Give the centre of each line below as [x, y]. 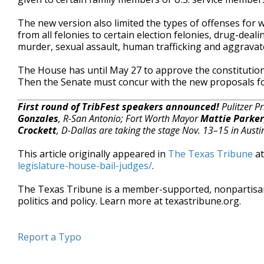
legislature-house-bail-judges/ [85, 166]
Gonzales [38, 118]
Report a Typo [49, 237]
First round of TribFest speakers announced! [118, 107]
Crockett [37, 130]
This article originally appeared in [93, 154]
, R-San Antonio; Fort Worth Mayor [129, 118]
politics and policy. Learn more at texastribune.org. [129, 201]
